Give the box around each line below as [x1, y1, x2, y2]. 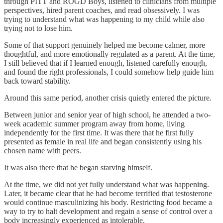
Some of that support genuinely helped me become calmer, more [4, 40, 205, 49]
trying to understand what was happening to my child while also [4, 14, 205, 23]
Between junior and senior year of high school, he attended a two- [4, 110, 211, 119]
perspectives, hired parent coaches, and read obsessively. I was [4, 5, 200, 14]
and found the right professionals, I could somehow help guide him [4, 67, 214, 76]
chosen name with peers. [4, 146, 81, 155]
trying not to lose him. [4, 23, 73, 32]
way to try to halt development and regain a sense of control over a [4, 207, 213, 216]
